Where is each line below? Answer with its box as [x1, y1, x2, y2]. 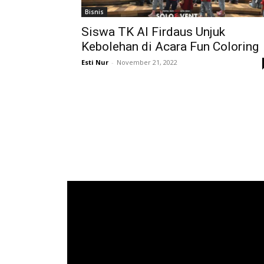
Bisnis [85, 8, 104, 16]
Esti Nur [81, 58, 108, 67]
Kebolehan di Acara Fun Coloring [81, 39, 259, 54]
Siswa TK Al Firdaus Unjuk [81, 25, 225, 39]
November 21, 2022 [117, 58, 177, 67]
